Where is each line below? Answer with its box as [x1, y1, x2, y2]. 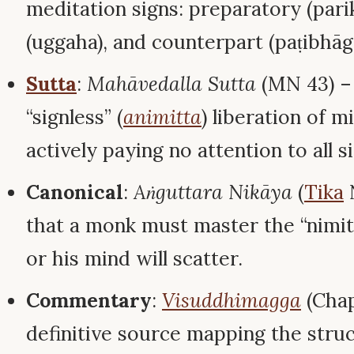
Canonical [26, 179, 123, 205]
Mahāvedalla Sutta [87, 70, 256, 96]
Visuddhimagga [162, 287, 301, 313]
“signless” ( [26, 104, 123, 130]
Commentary [26, 287, 152, 313]
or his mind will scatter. [26, 245, 243, 271]
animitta [123, 104, 201, 130]
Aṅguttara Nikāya [134, 179, 292, 205]
